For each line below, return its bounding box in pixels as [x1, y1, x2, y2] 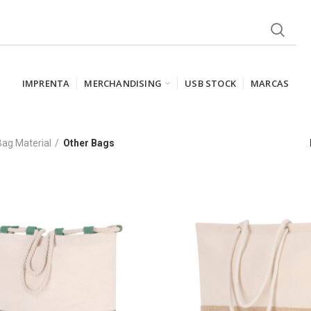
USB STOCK [185, 76, 237, 90]
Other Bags [63, 137, 115, 149]
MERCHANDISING [84, 76, 162, 90]
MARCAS [251, 76, 289, 90]
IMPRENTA [22, 76, 70, 90]
